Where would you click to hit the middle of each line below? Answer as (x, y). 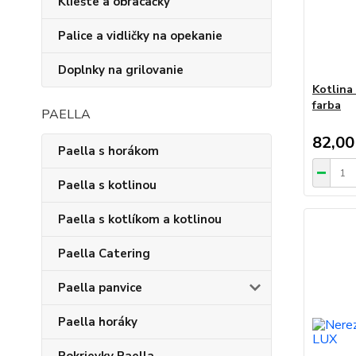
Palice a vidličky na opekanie (140, 36)
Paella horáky (98, 322)
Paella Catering (104, 253)
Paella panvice (100, 288)
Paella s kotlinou (107, 185)
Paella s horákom (108, 151)
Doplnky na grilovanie (121, 70)
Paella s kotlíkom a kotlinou (140, 219)
